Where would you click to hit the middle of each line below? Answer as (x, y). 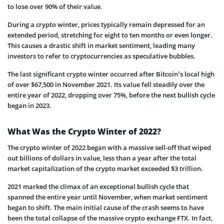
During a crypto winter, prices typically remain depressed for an (106, 24)
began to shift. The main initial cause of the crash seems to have (106, 207)
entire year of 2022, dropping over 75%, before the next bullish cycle (111, 95)
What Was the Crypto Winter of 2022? (84, 131)
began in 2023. (29, 105)
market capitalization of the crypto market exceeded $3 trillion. (105, 168)
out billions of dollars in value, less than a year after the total (102, 158)
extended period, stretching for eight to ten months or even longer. (110, 35)
